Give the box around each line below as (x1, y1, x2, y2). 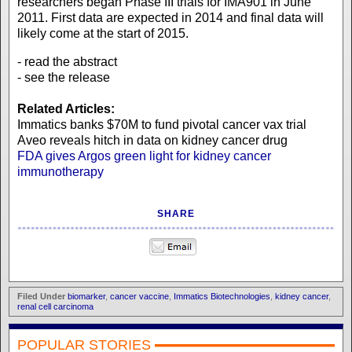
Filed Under (17, 291, 65, 301)
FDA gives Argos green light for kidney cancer (17, 148, 271, 163)
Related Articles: (17, 101, 115, 115)
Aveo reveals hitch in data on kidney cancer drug (17, 133, 288, 147)
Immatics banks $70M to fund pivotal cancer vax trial (17, 117, 306, 131)
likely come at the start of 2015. (17, 26, 189, 40)
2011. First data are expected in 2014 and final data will (17, 10, 324, 24)
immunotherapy (17, 164, 104, 178)
